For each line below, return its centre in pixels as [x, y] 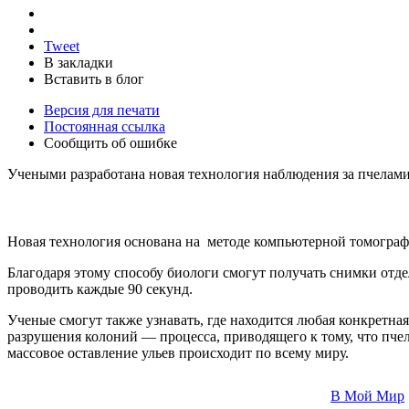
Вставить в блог [94, 79]
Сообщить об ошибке [110, 142]
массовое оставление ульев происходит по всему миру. [178, 352]
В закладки [79, 62]
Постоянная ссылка [105, 126]
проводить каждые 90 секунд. [100, 288]
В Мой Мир [367, 395]
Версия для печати [102, 110]
